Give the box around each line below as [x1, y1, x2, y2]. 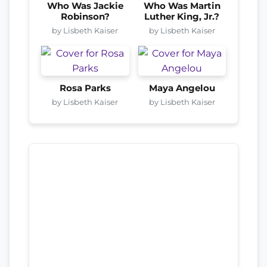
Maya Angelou [148, 82, 215, 94]
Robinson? [60, 11, 110, 22]
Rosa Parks [59, 82, 111, 94]
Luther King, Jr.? [144, 11, 220, 22]
